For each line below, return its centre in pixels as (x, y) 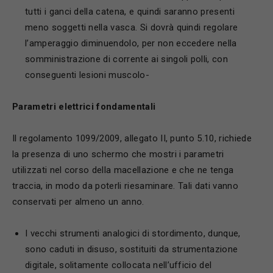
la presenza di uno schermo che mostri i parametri (118, 154)
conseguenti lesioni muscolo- (87, 75)
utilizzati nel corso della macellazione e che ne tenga (123, 170)
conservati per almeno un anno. (78, 202)
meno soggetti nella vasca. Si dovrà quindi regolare (132, 27)
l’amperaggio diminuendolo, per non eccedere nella (131, 43)
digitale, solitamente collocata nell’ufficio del (119, 265)
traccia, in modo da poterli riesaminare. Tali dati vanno (125, 186)
